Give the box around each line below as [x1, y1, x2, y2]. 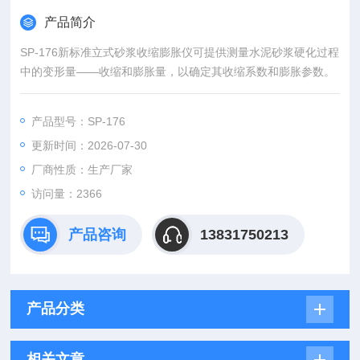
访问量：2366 [31, 187, 103, 200]
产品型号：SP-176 [31, 115, 126, 128]
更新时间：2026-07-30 [31, 139, 148, 152]
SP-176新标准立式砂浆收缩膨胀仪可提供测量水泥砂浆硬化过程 [20, 46, 340, 59]
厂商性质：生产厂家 [31, 163, 133, 176]
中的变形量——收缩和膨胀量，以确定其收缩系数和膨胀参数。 [20, 65, 336, 78]
